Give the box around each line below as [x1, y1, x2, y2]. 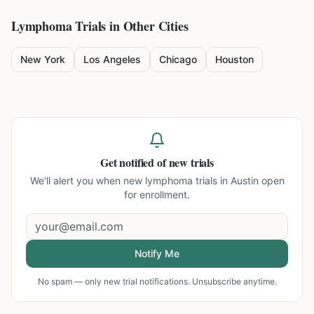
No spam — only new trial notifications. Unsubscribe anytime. [37, 276, 277, 287]
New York [20, 53, 65, 65]
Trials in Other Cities [71, 17, 189, 35]
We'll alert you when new [29, 175, 145, 186]
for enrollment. [124, 189, 190, 200]
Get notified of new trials [100, 154, 214, 170]
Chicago [159, 53, 197, 65]
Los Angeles [83, 53, 141, 65]
